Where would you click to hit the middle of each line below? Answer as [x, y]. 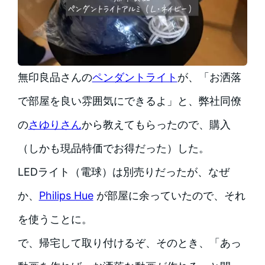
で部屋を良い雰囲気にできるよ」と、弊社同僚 [129, 101]
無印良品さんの [55, 77]
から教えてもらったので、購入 [156, 125]
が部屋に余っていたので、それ [169, 196]
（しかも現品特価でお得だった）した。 [113, 148]
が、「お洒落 [209, 77]
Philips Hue [66, 196]
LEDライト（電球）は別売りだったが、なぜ [123, 172]
